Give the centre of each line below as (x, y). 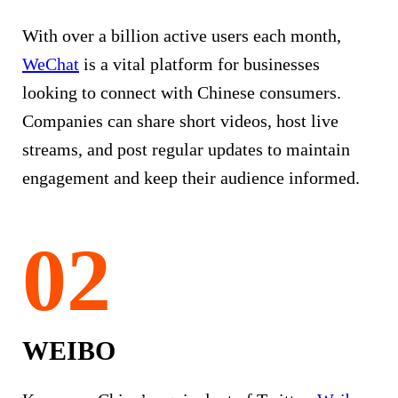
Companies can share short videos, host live (180, 120)
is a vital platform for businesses (199, 64)
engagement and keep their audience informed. (191, 177)
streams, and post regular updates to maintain (186, 149)
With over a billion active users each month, (182, 35)
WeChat (51, 64)
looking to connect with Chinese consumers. (182, 92)
